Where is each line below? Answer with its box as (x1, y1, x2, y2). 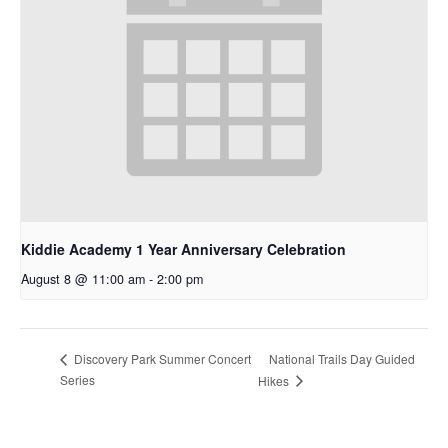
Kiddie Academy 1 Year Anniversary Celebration (21, 239, 346, 260)
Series (60, 370, 95, 388)
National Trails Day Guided (269, 349, 416, 367)
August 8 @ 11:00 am (21, 270, 145, 289)
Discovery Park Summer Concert (71, 350, 251, 368)
